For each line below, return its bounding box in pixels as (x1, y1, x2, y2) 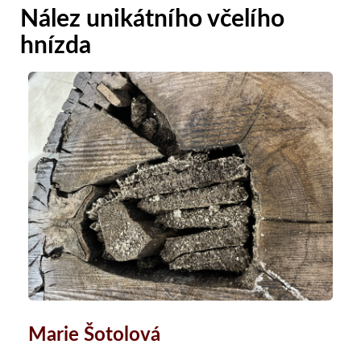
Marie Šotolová (28, 325, 160, 345)
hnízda (20, 34, 91, 59)
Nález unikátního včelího (20, 7, 284, 32)
